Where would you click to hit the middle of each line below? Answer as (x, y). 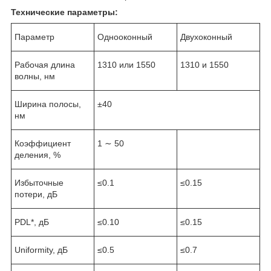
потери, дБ (36, 194)
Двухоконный (206, 37)
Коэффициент (43, 143)
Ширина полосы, (48, 104)
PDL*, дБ (32, 222)
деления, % (38, 155)
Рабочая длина (45, 64)
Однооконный (125, 37)
